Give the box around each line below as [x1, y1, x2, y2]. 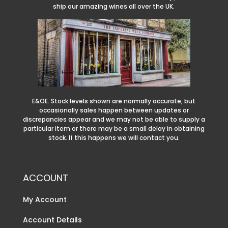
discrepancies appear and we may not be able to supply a [22, 115, 205, 124]
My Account [22, 194, 67, 205]
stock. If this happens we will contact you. [48, 133, 180, 142]
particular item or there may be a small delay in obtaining [23, 124, 205, 133]
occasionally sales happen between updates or [39, 106, 189, 115]
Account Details [22, 215, 82, 225]
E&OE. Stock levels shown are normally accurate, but [32, 97, 196, 106]
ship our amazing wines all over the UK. [53, 2, 175, 11]
